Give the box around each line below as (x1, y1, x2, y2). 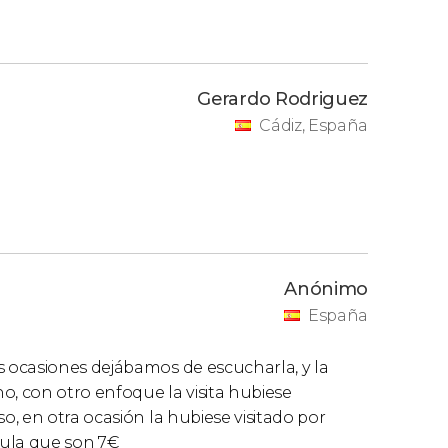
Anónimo (284, 277, 368, 300)
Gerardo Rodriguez (197, 87, 368, 110)
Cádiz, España (259, 115, 368, 135)
